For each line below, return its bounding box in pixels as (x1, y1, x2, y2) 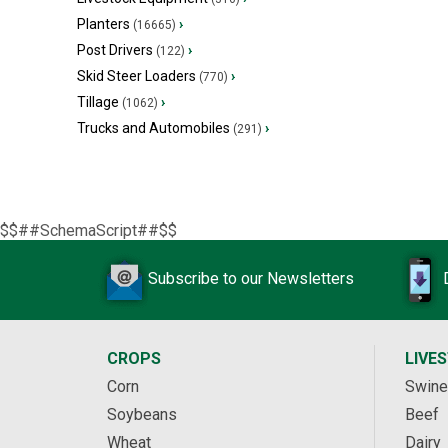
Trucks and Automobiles (77, 120, 230, 136)
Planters (77, 16, 130, 32)
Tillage (77, 94, 119, 110)
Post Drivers (77, 42, 153, 58)
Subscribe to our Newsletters (148, 269, 354, 289)
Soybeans (107, 405, 177, 424)
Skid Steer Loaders (77, 68, 196, 84)
